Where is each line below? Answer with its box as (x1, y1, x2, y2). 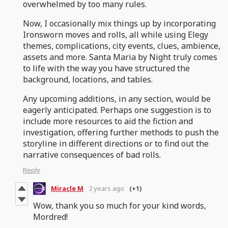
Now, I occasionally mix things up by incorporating (23, 17, 216, 29)
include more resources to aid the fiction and (23, 115, 193, 127)
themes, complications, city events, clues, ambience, (23, 40, 220, 51)
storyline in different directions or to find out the (23, 137, 209, 149)
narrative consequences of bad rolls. (23, 149, 161, 160)
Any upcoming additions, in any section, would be (23, 93, 211, 104)
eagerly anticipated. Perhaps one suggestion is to (23, 104, 211, 116)
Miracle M (51, 184, 83, 193)
